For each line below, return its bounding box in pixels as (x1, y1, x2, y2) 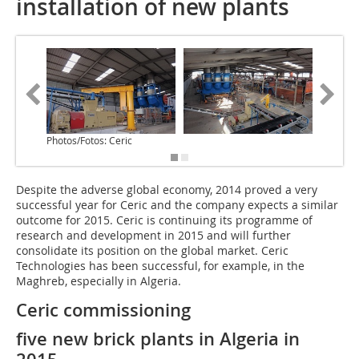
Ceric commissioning (16, 298, 191, 323)
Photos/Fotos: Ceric (46, 134, 132, 147)
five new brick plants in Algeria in (16, 327, 300, 352)
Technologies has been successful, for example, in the (16, 258, 305, 274)
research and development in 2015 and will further (16, 228, 291, 244)
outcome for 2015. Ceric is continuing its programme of (16, 212, 313, 228)
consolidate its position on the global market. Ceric (16, 243, 288, 259)
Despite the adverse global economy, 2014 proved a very (16, 182, 317, 198)
